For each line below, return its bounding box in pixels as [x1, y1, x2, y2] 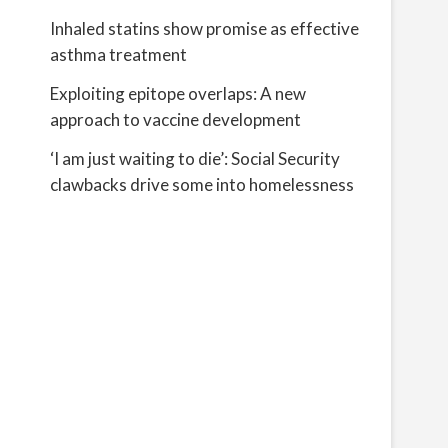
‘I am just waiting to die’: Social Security [50, 148, 340, 169]
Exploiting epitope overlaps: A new [50, 83, 306, 104]
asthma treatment [50, 44, 187, 65]
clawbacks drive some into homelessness [50, 174, 354, 195]
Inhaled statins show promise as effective [50, 18, 359, 39]
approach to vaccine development [50, 109, 301, 130]
